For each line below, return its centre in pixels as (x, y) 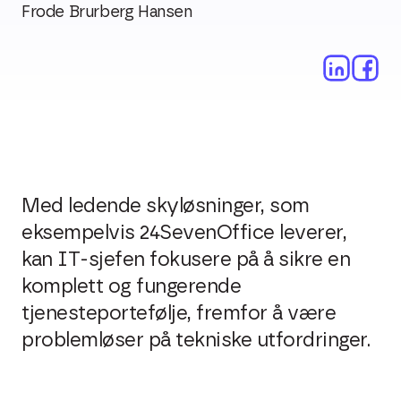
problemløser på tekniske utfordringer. (196, 340)
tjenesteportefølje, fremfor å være (179, 313)
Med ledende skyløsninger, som (166, 206)
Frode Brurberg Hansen (107, 13)
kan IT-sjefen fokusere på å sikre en (186, 260)
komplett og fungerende (131, 286)
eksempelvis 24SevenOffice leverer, (184, 233)
